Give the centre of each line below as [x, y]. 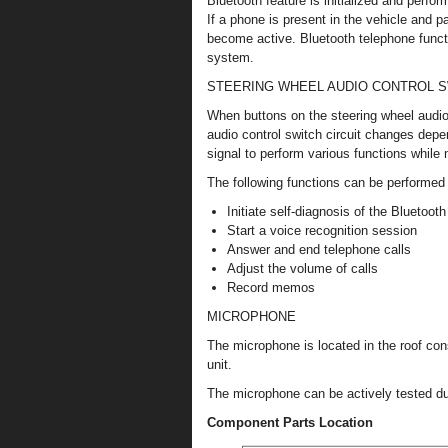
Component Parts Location [290, 422]
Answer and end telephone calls [319, 249]
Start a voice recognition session [322, 230]
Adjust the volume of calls [302, 268]
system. [230, 57]
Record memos [271, 287]
